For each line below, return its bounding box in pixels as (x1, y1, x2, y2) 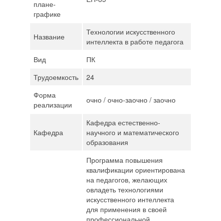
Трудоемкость (33, 72, 78, 82)
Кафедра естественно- (86, 117, 160, 127)
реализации (33, 100, 72, 110)
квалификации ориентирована (86, 165, 185, 175)
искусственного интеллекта (86, 194, 174, 204)
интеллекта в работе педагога (86, 37, 184, 46)
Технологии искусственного (86, 27, 175, 37)
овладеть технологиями (86, 184, 163, 194)
